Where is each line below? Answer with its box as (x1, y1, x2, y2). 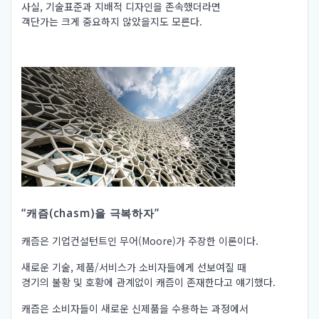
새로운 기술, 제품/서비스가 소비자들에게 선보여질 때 (21, 260, 246, 275)
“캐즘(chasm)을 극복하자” (21, 206, 159, 221)
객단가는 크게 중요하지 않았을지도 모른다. (21, 14, 202, 29)
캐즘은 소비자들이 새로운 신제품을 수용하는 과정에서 (21, 301, 249, 316)
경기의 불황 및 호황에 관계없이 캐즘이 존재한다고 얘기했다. (21, 275, 276, 290)
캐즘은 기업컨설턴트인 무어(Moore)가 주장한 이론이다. (21, 234, 258, 249)
